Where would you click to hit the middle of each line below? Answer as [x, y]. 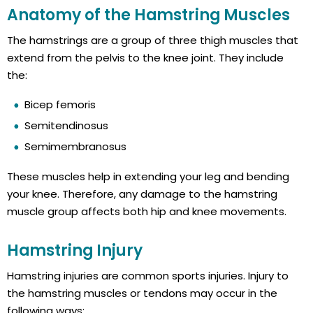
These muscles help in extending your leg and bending [148, 177]
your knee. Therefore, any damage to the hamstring [142, 194]
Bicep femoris [60, 105]
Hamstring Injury [75, 251]
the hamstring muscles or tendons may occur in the [142, 293]
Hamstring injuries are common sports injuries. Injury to [148, 276]
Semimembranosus [75, 147]
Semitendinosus [66, 126]
